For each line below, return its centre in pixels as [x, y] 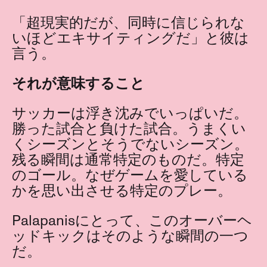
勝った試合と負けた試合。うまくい [129, 129]
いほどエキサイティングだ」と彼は [131, 39]
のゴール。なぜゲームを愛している [130, 176]
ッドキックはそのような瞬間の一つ [130, 237]
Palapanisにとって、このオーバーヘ [132, 221]
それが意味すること [78, 84]
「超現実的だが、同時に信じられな [128, 23]
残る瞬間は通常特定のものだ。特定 [128, 160]
